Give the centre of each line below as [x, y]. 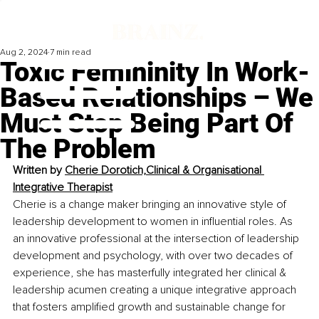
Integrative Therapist [63, 188]
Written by [39, 171]
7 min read [70, 53]
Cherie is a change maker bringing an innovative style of [151, 205]
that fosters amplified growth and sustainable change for [151, 307]
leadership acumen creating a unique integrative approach [156, 290]
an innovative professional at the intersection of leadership [157, 239]
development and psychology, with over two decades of [154, 256]
